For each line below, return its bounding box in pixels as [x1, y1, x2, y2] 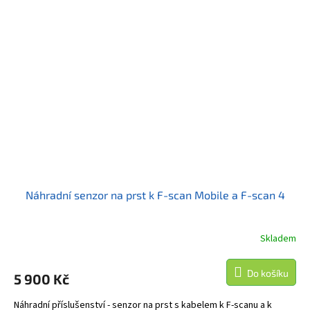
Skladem [260, 231, 296, 246]
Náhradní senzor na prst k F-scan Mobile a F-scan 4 [25, 188, 285, 202]
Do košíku [247, 267, 289, 280]
